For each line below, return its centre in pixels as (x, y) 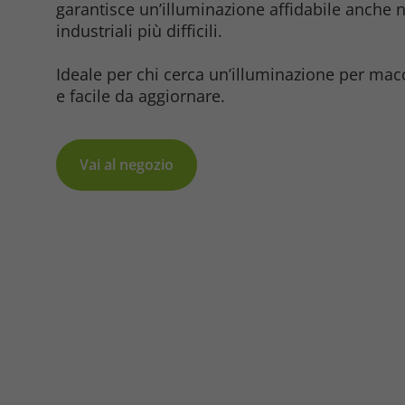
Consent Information (212, 171)
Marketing (170, 112)
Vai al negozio (127, 164)
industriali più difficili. (139, 30)
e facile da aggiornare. (141, 95)
